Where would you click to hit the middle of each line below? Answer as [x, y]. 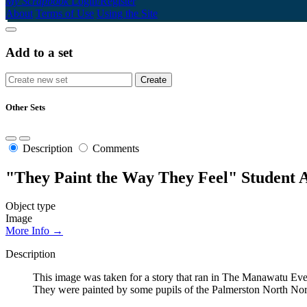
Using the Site [127, 13]
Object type [30, 206]
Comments [116, 148]
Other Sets [25, 108]
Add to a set [39, 52]
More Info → [34, 231]
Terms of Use [65, 13]
